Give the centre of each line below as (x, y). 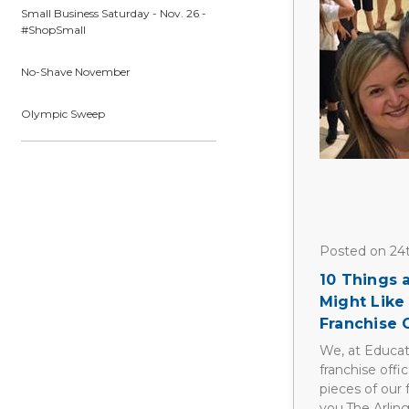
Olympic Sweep (63, 114)
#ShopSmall (53, 30)
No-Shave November (75, 72)
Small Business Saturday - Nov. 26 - (113, 13)
